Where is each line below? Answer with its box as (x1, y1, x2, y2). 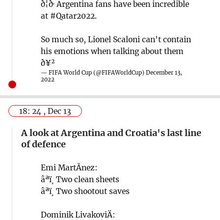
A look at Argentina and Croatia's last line (21, 127, 201, 138)
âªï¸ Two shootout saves (40, 186, 130, 196)
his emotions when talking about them (40, 46, 184, 56)
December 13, (145, 69, 182, 76)
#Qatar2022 (50, 11, 95, 21)
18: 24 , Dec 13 (19, 107, 72, 116)
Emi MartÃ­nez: (40, 163, 97, 172)
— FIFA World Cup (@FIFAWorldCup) (40, 69, 146, 76)
